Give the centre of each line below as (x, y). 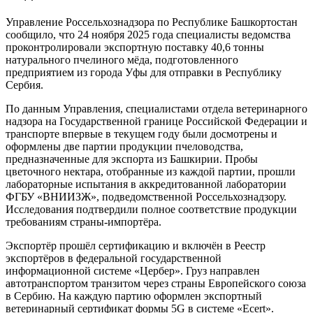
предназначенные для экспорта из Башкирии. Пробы (132, 159)
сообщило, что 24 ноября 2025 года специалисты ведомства (148, 35)
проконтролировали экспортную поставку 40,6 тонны (135, 48)
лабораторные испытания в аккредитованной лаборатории (146, 184)
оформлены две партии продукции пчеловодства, (124, 147)
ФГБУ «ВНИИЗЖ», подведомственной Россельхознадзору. (146, 197)
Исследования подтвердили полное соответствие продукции (151, 210)
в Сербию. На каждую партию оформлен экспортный (134, 296)
